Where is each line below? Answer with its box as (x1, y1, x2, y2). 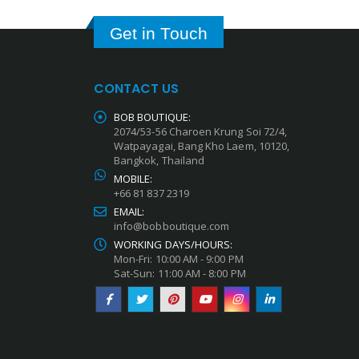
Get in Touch (110, 23, 208, 42)
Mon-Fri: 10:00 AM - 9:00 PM (114, 251, 244, 266)
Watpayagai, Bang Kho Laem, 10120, (114, 138, 290, 153)
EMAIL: (114, 204, 145, 219)
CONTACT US (94, 79, 179, 98)
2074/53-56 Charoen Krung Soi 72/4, (114, 123, 288, 139)
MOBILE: (114, 171, 153, 186)
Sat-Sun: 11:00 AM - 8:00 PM (114, 265, 246, 280)
